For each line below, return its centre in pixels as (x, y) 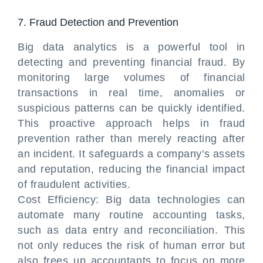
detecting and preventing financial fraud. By (131, 62)
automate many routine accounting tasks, (131, 215)
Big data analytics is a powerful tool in (131, 47)
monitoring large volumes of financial (131, 77)
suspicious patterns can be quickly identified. (131, 108)
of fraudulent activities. (74, 184)
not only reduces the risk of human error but (131, 245)
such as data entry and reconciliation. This (131, 230)
